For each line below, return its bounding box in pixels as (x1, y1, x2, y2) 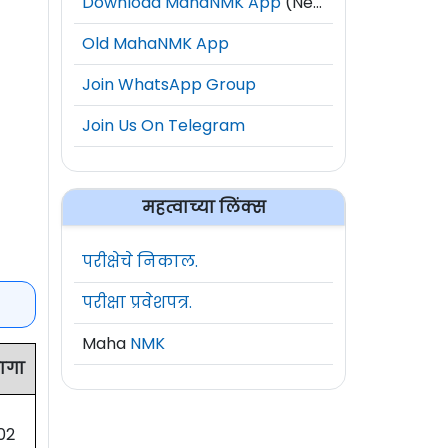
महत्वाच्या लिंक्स (141, 195, 266, 219)
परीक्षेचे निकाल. (82, 249, 198, 273)
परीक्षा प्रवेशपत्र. (82, 290, 192, 314)
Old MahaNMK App (82, 31, 229, 55)
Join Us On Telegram (82, 113, 245, 137)
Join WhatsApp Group (82, 72, 256, 96)
